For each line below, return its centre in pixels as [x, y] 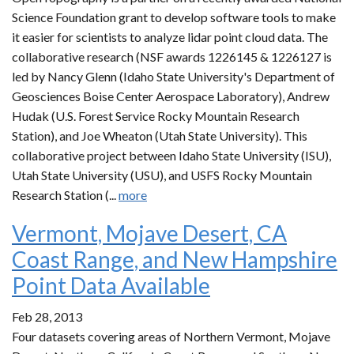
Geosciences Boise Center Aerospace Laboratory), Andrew [171, 96]
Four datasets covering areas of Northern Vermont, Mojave [171, 336]
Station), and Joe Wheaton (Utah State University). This [160, 136]
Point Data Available [111, 285]
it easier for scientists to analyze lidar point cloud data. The [170, 37]
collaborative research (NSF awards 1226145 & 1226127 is [172, 56]
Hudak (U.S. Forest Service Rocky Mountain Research [156, 116]
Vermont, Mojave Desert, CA [149, 233]
